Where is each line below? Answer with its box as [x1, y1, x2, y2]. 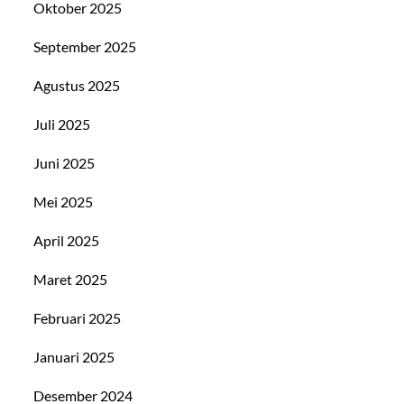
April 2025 [33, 231, 100, 249]
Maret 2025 [33, 270, 108, 288]
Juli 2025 [33, 115, 91, 133]
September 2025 [33, 37, 137, 55]
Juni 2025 [33, 153, 96, 171]
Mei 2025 [33, 192, 94, 210]
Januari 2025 [33, 347, 115, 365]
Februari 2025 [33, 308, 122, 326]
